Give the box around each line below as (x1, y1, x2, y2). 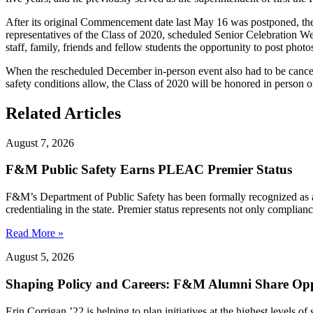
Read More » (6, 227, 64, 240)
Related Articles (6, 103, 121, 122)
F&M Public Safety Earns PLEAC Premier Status (6, 162, 292, 177)
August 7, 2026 (6, 136, 74, 149)
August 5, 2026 (6, 251, 74, 263)
